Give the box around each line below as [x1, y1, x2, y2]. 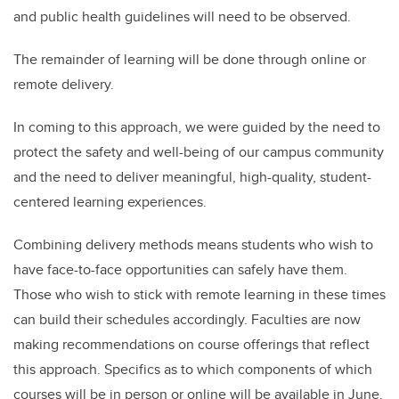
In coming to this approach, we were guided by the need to [13, 117, 380, 138]
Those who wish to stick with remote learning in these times [13, 284, 386, 305]
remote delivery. [13, 74, 114, 95]
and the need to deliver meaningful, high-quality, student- [13, 167, 371, 188]
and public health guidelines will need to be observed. [13, 6, 351, 28]
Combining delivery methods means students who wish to [13, 234, 373, 256]
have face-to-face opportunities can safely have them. [13, 259, 347, 281]
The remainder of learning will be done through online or [13, 49, 366, 70]
